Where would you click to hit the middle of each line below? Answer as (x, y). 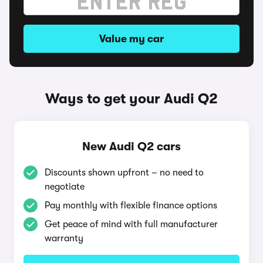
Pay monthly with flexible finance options (131, 205)
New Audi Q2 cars (131, 146)
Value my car (131, 39)
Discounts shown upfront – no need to (124, 173)
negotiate (65, 187)
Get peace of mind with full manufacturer (131, 224)
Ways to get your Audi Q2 (131, 99)
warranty (64, 238)
